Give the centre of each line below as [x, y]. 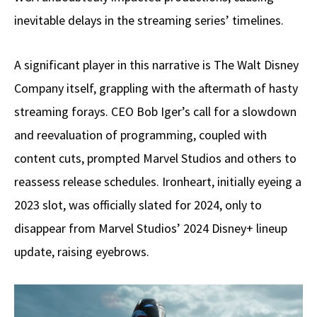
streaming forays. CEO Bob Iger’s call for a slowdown [155, 112]
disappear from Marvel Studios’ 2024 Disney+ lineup [151, 229]
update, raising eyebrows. [82, 252]
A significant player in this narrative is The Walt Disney [156, 65]
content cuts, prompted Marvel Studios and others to [155, 158]
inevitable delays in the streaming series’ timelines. [149, 21]
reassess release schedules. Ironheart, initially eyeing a [158, 182]
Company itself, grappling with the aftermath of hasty [156, 88]
